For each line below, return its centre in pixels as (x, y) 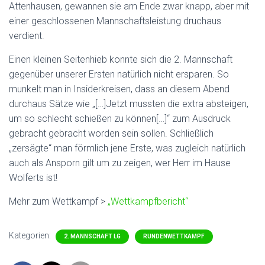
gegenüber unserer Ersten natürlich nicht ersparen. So (119, 74)
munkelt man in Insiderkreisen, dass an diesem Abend (119, 89)
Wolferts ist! (33, 178)
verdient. (27, 36)
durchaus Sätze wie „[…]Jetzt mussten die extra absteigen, (129, 104)
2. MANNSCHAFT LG (92, 236)
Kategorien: (31, 235)
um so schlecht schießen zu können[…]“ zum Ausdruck (120, 119)
